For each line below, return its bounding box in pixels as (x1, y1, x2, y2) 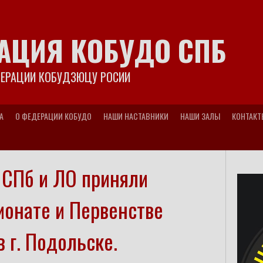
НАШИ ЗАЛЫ (180, 109, 220, 122)
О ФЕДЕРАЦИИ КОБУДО (15, 109, 92, 122)
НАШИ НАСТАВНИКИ (103, 109, 168, 122)
